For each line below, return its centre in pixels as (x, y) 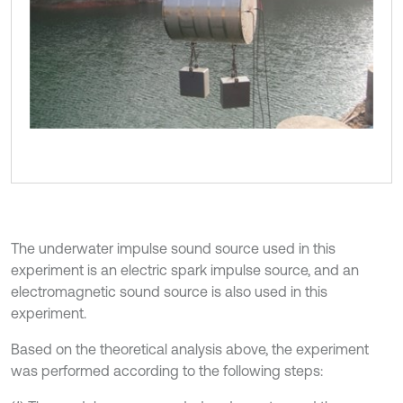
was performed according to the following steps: (167, 371)
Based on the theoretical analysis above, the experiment (190, 349)
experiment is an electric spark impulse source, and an (185, 270)
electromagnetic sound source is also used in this (169, 292)
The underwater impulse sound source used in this (173, 249)
